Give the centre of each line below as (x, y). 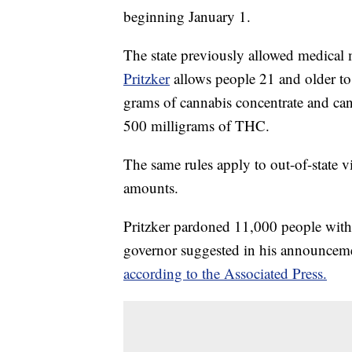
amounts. (151, 188)
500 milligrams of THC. (196, 126)
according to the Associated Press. (225, 273)
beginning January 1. (187, 16)
